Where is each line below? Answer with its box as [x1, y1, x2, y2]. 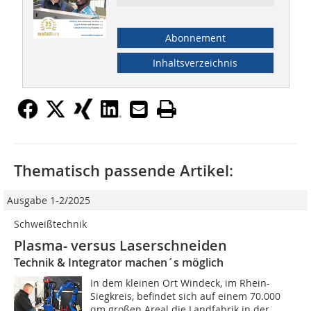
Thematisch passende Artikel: [14, 160, 233, 182]
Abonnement [165, 31, 226, 45]
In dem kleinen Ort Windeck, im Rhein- [90, 276, 271, 290]
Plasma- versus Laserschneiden [14, 236, 227, 255]
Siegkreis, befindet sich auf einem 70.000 [90, 289, 281, 303]
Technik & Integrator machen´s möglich [14, 255, 224, 271]
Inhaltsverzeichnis [153, 56, 238, 70]
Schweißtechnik [14, 217, 87, 231]
